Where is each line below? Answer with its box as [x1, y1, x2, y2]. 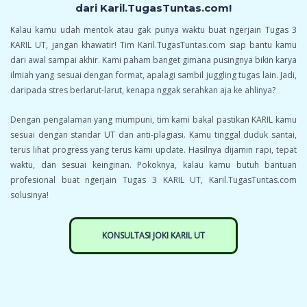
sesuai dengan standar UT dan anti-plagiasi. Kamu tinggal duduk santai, [10, 129, 297, 141]
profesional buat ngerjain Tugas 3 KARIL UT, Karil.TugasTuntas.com [10, 174, 297, 186]
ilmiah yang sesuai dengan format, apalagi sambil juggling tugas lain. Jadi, [10, 69, 297, 82]
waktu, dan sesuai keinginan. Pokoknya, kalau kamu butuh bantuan [10, 159, 297, 171]
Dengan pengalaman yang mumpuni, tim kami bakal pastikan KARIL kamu [10, 114, 297, 126]
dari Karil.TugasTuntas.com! [75, 1, 232, 15]
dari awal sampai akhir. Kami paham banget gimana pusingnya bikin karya [10, 54, 297, 66]
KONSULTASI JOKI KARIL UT [102, 230, 205, 242]
